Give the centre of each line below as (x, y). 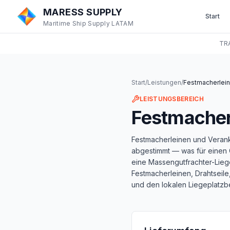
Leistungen (164, 82)
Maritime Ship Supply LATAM (88, 23)
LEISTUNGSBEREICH (172, 99)
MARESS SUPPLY (83, 12)
